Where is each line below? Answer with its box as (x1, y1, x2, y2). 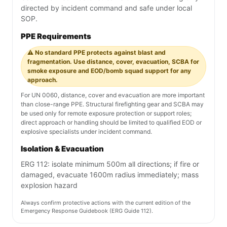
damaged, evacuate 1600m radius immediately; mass (21, 170, 199, 179)
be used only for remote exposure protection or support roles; (21, 109, 192, 118)
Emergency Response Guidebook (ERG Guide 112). (21, 207, 153, 215)
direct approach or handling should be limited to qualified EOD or (21, 119, 202, 127)
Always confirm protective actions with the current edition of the (21, 199, 191, 207)
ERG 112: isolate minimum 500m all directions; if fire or (21, 160, 199, 169)
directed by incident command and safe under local (21, 4, 192, 13)
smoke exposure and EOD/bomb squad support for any (27, 67, 191, 75)
